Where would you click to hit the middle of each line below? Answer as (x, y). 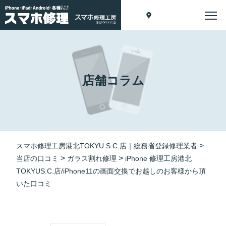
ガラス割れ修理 (92, 158)
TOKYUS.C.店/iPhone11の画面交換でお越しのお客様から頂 (111, 171)
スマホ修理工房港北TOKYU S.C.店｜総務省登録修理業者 (107, 146)
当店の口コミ (37, 158)
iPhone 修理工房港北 (158, 158)
